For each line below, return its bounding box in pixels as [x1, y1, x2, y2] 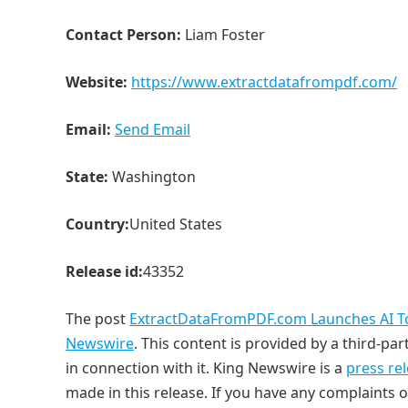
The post [66, 309, 129, 329]
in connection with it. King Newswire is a [66, 358, 346, 378]
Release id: [66, 261, 143, 281]
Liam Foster [181, 25, 265, 45]
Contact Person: [66, 25, 181, 45]
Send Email [115, 119, 190, 139]
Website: [66, 72, 127, 92]
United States [129, 214, 222, 234]
